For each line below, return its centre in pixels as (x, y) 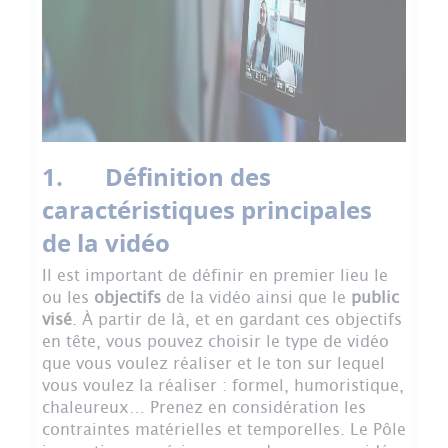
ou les (68, 298)
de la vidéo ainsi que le (258, 298)
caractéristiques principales (207, 209)
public (375, 298)
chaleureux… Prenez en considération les (204, 408)
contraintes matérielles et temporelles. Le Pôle (224, 430)
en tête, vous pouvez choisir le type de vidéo (215, 342)
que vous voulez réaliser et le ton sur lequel (213, 364)
